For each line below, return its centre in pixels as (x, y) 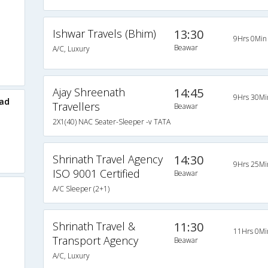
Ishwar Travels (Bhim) (104, 34)
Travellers (76, 107)
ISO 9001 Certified (96, 174)
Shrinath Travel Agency (107, 159)
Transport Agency (95, 241)
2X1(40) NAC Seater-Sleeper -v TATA (111, 122)
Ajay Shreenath (89, 92)
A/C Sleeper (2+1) (81, 189)
